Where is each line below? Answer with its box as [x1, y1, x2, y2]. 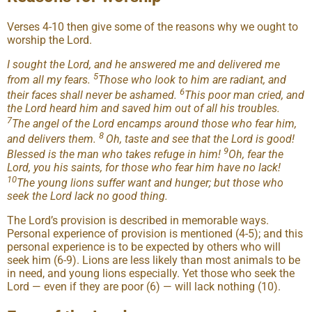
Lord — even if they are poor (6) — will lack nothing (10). [7, 280, 281, 294]
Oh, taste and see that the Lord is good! [106, 132, 295, 146]
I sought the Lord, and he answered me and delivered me [7, 58, 280, 72]
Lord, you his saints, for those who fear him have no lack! [7, 161, 281, 175]
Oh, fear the [228, 148, 283, 162]
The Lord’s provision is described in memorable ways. [7, 214, 269, 228]
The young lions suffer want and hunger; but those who [17, 176, 283, 190]
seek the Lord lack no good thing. [7, 189, 168, 203]
